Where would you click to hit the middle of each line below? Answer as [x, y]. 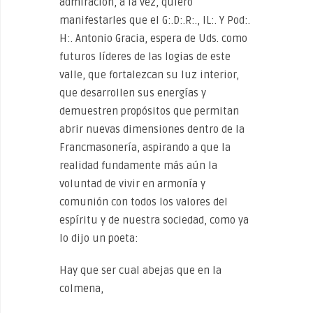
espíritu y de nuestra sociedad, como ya [154, 220]
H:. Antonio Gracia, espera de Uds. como [153, 38]
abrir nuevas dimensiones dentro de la [152, 129]
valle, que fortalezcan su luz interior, [149, 75]
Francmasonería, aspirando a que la [145, 147]
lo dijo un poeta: [99, 238]
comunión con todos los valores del [144, 202]
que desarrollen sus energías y [133, 93]
